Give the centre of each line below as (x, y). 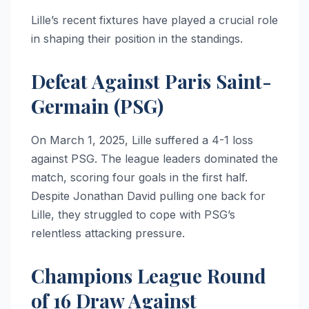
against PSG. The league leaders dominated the (154, 158)
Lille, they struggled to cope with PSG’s (133, 214)
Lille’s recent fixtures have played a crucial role (154, 20)
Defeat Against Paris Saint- (151, 81)
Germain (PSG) (97, 106)
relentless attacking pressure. (108, 233)
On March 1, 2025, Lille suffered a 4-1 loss (142, 140)
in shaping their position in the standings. (137, 38)
